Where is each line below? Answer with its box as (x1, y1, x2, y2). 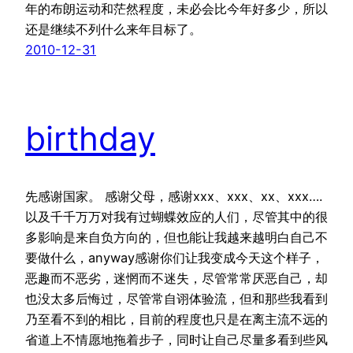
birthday (25, 118, 155, 159)
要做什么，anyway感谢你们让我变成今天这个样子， (25, 250, 324, 266)
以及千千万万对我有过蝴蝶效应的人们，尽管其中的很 (25, 209, 328, 225)
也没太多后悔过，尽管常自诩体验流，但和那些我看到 (25, 291, 328, 307)
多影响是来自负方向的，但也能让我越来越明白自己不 (25, 229, 328, 246)
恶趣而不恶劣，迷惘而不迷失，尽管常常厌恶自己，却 (25, 270, 328, 287)
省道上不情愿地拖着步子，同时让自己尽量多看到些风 (25, 332, 328, 348)
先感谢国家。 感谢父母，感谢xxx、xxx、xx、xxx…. (25, 188, 322, 205)
